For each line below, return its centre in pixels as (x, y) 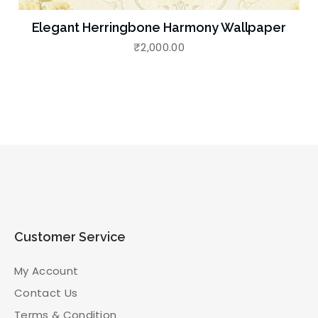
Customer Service (70, 236)
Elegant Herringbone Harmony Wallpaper (159, 27)
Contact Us (46, 292)
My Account (46, 270)
